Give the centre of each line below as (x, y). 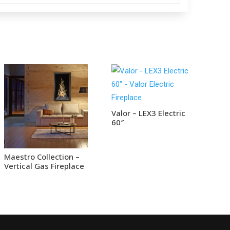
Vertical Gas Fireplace (44, 166)
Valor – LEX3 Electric (149, 113)
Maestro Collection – (42, 157)
